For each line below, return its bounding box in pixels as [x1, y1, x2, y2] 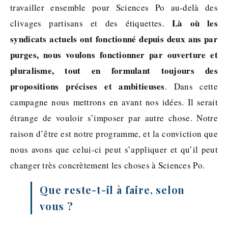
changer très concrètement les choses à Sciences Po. [10, 159, 205, 171]
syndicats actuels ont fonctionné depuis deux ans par [10, 32, 218, 45]
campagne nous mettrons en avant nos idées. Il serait [10, 96, 218, 108]
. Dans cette [164, 80, 218, 92]
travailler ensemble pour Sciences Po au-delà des [10, 1, 218, 13]
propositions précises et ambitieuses [10, 79, 165, 93]
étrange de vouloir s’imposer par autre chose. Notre [10, 111, 218, 124]
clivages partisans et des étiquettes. [10, 17, 172, 29]
